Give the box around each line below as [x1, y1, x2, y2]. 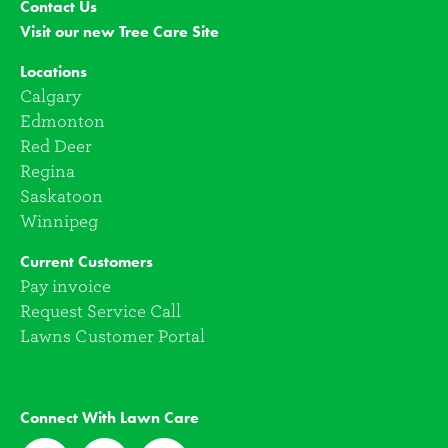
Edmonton [20, 112, 105, 131]
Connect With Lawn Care [20, 408, 199, 427]
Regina [20, 162, 75, 181]
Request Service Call [20, 302, 181, 321]
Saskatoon [20, 187, 103, 206]
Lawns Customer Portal [20, 327, 205, 346]
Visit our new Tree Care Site [20, 22, 219, 41]
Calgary [20, 87, 81, 106]
